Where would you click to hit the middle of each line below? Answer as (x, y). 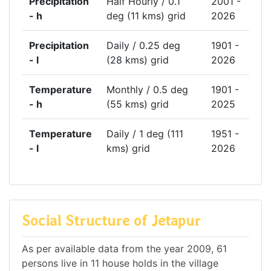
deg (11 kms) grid (146, 16)
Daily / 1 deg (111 (145, 134)
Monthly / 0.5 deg (147, 90)
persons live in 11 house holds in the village (120, 263)
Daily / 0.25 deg (143, 46)
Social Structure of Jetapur (111, 221)
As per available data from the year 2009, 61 (124, 248)
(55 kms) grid (138, 104)
